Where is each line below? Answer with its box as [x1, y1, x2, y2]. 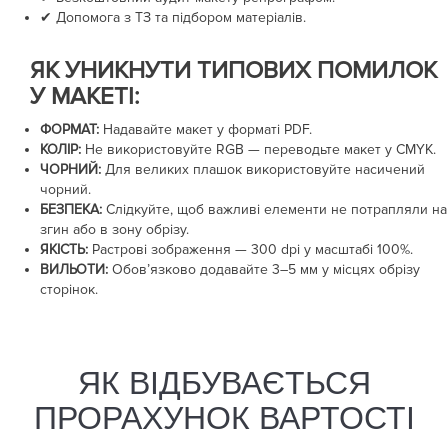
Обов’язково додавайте [108, 261, 272, 278]
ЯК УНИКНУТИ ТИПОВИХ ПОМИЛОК [30, 56, 437, 85]
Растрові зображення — [88, 241, 251, 258]
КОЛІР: [40, 141, 81, 158]
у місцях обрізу [318, 261, 420, 278]
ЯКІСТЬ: [40, 241, 88, 258]
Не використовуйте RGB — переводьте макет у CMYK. [81, 141, 436, 158]
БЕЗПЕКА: [40, 201, 102, 218]
